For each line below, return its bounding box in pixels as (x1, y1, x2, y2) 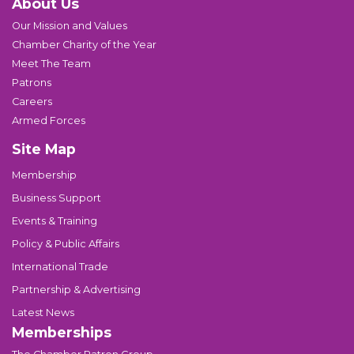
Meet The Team (12, 57, 91, 70)
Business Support (12, 191, 101, 204)
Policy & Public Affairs (12, 237, 119, 250)
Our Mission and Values (12, 19, 127, 32)
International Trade (12, 260, 108, 273)
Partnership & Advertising (12, 283, 141, 296)
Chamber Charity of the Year (12, 38, 156, 51)
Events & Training (12, 214, 97, 227)
